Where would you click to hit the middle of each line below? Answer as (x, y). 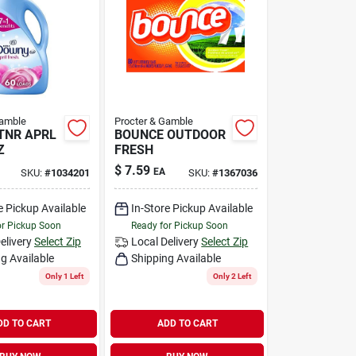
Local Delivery (165, 241)
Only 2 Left (232, 276)
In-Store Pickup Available (192, 208)
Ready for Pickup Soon (180, 225)
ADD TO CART (187, 323)
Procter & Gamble (154, 121)
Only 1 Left (65, 276)
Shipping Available (176, 258)
